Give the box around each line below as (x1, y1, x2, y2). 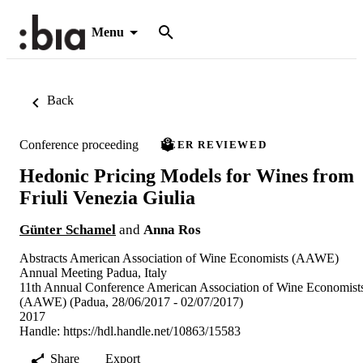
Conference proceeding (19, 137, 139, 152)
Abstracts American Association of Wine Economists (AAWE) (19, 250, 339, 265)
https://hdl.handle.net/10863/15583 (63, 323, 241, 338)
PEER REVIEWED (160, 139, 267, 151)
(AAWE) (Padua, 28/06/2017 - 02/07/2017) (19, 294, 243, 309)
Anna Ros (143, 221, 201, 237)
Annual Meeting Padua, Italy (19, 265, 167, 280)
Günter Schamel (19, 221, 116, 237)
